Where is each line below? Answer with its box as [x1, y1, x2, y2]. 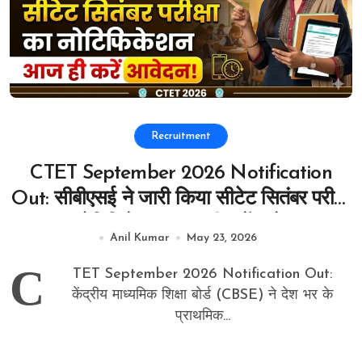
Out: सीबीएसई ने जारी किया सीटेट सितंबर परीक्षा [11, 188, 351, 209]
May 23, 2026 [186, 231, 257, 244]
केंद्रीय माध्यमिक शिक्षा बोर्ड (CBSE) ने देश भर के [72, 287, 333, 303]
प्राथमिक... [175, 308, 230, 324]
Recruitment [151, 130, 211, 141]
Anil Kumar [109, 231, 170, 244]
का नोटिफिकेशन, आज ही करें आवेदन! [50, 214, 312, 235]
